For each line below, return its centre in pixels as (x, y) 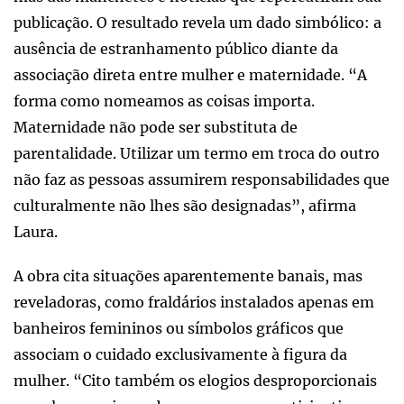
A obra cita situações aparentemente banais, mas (188, 275)
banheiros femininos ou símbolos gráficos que (179, 328)
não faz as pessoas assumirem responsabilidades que (202, 179)
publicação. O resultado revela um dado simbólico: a (197, 22)
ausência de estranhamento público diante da (176, 48)
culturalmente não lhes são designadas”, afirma (185, 205)
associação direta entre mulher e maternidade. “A (190, 74)
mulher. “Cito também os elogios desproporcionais (195, 380)
